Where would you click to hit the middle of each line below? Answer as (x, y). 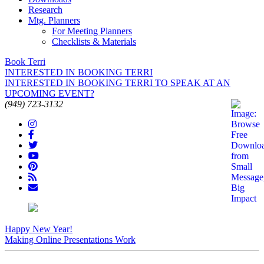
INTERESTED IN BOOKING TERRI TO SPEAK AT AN (118, 83)
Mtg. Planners (54, 20)
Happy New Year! (39, 229)
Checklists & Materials (94, 42)
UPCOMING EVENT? (49, 93)
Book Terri (25, 62)
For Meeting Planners (92, 31)
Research (45, 10)
